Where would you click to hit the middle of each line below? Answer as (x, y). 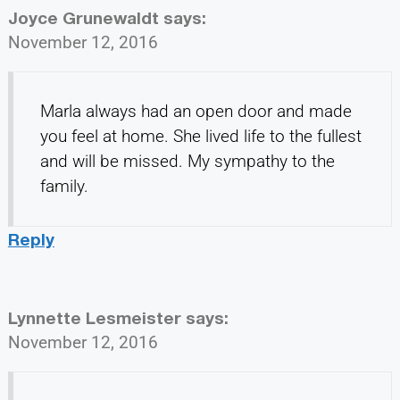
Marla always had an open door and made (196, 112)
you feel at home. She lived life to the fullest (200, 137)
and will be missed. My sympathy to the (187, 162)
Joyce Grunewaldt (83, 18)
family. (64, 187)
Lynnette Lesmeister (94, 318)
